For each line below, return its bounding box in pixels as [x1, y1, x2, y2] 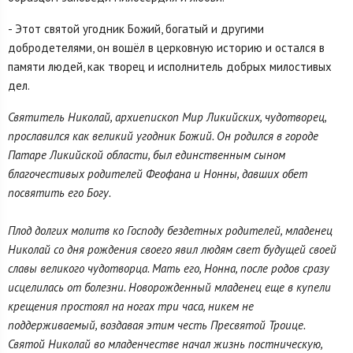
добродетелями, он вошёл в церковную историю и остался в [8, 39, 325, 55]
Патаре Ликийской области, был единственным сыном [8, 147, 285, 162]
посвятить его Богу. [8, 184, 111, 200]
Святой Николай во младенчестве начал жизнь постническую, [8, 336, 322, 351]
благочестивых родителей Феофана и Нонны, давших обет [8, 165, 307, 181]
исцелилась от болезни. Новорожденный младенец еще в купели [8, 279, 331, 295]
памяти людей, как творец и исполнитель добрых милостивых [8, 58, 332, 74]
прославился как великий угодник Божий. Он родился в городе [8, 128, 318, 143]
